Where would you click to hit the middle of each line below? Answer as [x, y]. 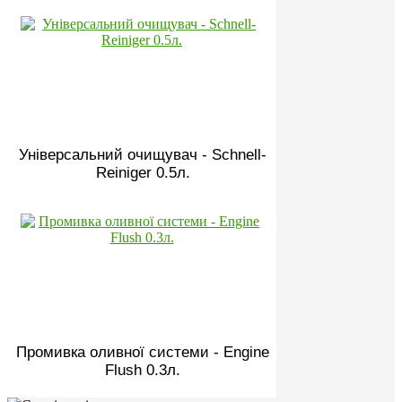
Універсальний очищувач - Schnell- [143, 154]
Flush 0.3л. [143, 370]
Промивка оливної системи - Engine [143, 352]
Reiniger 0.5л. [143, 172]
